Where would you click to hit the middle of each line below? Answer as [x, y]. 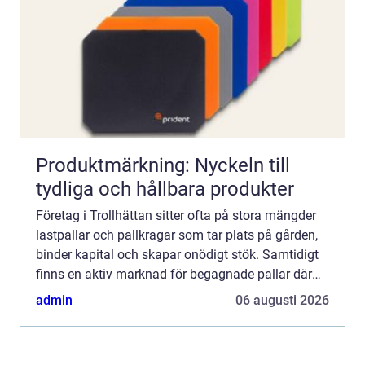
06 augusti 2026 [282, 300]
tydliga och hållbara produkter [165, 189]
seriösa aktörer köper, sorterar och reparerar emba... [182, 294]
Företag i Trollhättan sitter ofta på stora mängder [176, 215]
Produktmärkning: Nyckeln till [163, 165]
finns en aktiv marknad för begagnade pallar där [174, 274]
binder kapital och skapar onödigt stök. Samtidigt [177, 255]
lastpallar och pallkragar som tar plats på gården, [177, 235]
